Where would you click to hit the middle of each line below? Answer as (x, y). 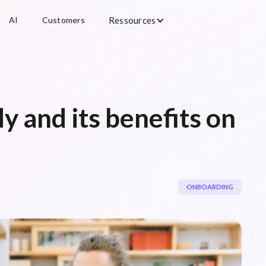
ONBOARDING (210, 187)
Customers (63, 20)
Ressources (132, 20)
